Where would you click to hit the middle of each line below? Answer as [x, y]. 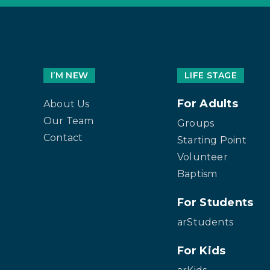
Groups [196, 123]
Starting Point [212, 140]
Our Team [69, 121]
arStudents [205, 222]
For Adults [208, 103]
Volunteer [202, 157]
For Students [215, 202]
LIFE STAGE [211, 75]
